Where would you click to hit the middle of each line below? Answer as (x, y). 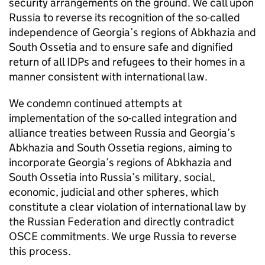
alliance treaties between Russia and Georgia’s (122, 133)
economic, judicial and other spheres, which (114, 192)
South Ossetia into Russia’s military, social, (112, 177)
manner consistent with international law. (108, 77)
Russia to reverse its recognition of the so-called (125, 17)
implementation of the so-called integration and (123, 118)
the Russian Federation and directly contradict (122, 222)
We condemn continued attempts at (96, 103)
